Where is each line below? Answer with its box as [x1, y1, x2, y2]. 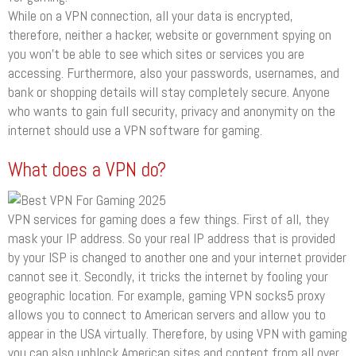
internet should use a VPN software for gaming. [8, 122, 262, 140]
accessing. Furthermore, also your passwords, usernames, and [8, 64, 339, 83]
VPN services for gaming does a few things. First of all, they [8, 210, 329, 228]
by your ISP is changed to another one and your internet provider [8, 248, 346, 266]
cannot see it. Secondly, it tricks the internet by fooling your [8, 267, 328, 285]
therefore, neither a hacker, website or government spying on [8, 26, 331, 44]
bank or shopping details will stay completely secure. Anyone [8, 83, 330, 102]
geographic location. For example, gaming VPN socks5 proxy [8, 286, 325, 304]
